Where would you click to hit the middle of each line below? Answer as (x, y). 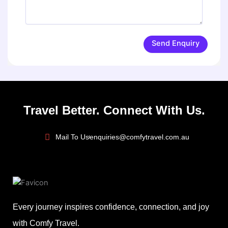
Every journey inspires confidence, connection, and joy (111, 207)
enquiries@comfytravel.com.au (139, 137)
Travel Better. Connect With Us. (114, 110)
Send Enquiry (175, 44)
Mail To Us (72, 137)
